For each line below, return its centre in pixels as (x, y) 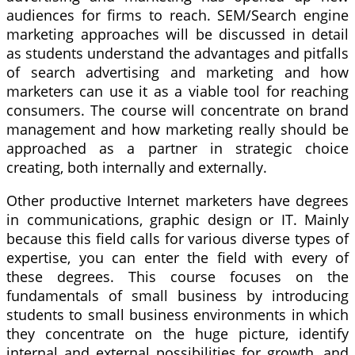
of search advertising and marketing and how (177, 73)
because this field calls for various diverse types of (177, 238)
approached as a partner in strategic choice (177, 149)
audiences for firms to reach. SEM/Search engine (177, 15)
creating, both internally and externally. (137, 168)
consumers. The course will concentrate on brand (177, 111)
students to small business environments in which (177, 314)
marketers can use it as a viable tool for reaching (177, 92)
